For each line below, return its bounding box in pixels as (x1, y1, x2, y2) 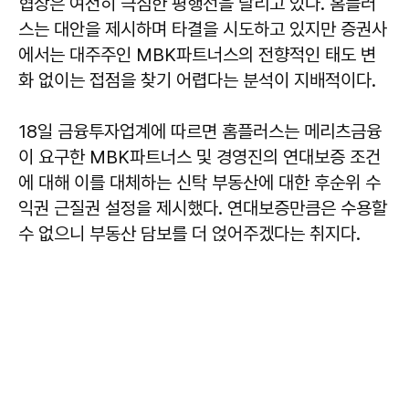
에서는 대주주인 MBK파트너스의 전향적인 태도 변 (18, 43, 376, 66)
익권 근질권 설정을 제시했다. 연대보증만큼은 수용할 (18, 196, 387, 219)
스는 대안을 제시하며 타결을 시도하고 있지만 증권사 (18, 17, 387, 40)
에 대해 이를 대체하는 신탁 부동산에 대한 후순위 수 (18, 171, 381, 194)
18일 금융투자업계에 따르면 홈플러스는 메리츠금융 (18, 120, 382, 142)
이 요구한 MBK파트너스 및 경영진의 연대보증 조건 (18, 145, 381, 168)
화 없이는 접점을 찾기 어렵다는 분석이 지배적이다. (18, 68, 376, 91)
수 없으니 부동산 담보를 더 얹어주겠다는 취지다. (18, 222, 365, 245)
